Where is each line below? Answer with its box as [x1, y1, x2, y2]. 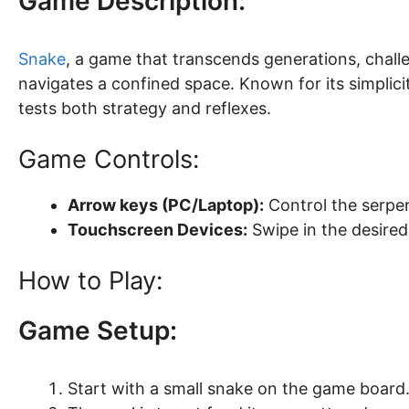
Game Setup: [18, 315, 177, 346]
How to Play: [18, 266, 163, 296]
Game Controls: [18, 144, 199, 174]
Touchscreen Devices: [68, 220, 247, 239]
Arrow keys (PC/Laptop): [68, 195, 264, 215]
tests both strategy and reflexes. [18, 99, 271, 118]
